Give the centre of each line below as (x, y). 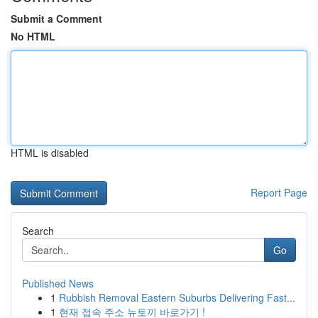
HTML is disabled (50, 153)
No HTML (33, 36)
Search (38, 231)
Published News (58, 283)
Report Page (279, 192)
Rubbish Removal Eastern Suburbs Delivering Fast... (177, 297)
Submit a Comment (56, 18)
